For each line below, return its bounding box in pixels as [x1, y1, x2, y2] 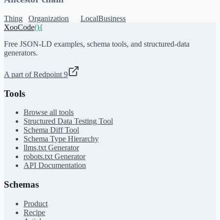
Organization [28, 14, 69, 23]
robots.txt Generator [24, 152, 85, 161]
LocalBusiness [81, 14, 126, 23]
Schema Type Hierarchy [24, 135, 99, 143]
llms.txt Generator [24, 143, 79, 152]
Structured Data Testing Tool [24, 117, 113, 126]
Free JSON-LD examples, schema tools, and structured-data [4, 39, 190, 48]
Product [24, 199, 48, 208]
